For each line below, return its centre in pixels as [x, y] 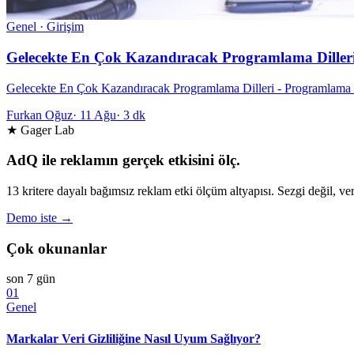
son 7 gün [31, 279]
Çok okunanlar [56, 248]
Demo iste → [40, 218]
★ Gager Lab [40, 130]
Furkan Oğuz [40, 115]
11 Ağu [98, 115]
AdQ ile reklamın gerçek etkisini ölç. [123, 160]
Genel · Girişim [45, 27]
